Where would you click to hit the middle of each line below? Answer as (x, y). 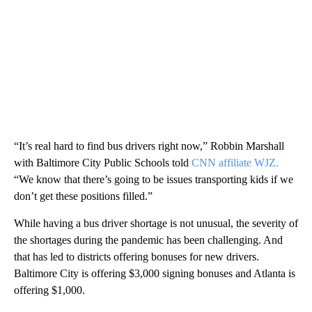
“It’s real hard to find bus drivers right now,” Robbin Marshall (149, 146)
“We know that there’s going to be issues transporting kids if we (154, 180)
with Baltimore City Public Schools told (103, 163)
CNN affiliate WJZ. (235, 163)
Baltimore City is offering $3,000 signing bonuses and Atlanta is (155, 274)
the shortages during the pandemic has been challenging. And (148, 240)
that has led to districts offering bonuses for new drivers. (136, 257)
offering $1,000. (49, 290)
